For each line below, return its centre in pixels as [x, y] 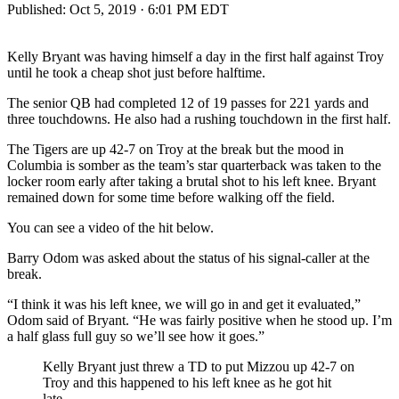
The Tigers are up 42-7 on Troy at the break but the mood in [175, 149]
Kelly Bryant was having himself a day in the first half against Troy [195, 56]
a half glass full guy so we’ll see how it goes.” [136, 336]
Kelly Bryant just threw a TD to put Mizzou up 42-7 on [199, 366]
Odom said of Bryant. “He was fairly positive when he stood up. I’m [199, 320]
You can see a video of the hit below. [110, 227]
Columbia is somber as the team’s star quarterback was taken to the [194, 165]
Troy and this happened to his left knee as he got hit [187, 382]
